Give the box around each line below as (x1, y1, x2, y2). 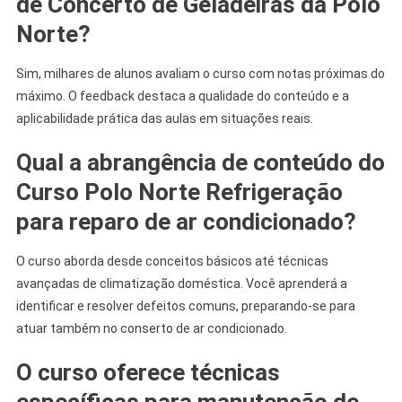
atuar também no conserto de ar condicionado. (15, 320, 287, 336)
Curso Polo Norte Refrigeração (15, 178, 343, 205)
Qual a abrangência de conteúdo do (15, 148, 385, 176)
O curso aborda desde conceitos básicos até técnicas (15, 253, 328, 268)
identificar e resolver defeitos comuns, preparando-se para (15, 298, 355, 313)
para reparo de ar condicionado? (15, 207, 356, 235)
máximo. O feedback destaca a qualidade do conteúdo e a (15, 88, 349, 103)
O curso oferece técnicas (15, 358, 280, 386)
